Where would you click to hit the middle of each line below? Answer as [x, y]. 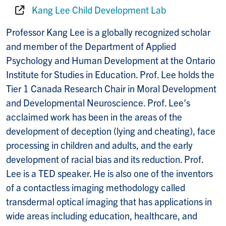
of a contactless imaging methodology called [96, 187]
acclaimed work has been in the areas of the [94, 116]
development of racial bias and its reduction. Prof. [105, 159]
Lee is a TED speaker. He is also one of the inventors [109, 173]
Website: [31, 23]
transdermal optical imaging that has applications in [109, 201]
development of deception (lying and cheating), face [111, 130]
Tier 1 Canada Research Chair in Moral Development [111, 88]
